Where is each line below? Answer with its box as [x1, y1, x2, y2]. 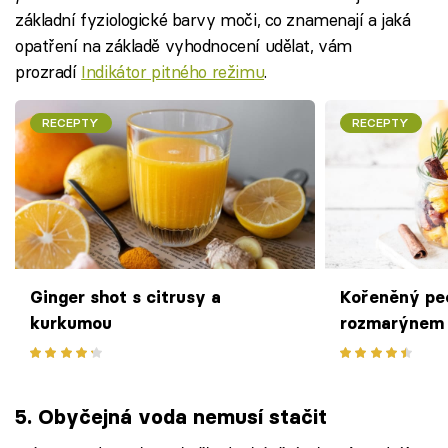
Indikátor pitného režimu [81, 60, 265, 82]
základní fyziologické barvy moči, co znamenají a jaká [15, 8, 411, 30]
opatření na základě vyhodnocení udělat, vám [15, 34, 352, 56]
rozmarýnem [340, 312, 444, 333]
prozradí [15, 60, 82, 82]
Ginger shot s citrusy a [30, 286, 221, 307]
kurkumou [30, 312, 112, 333]
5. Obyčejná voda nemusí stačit [15, 404, 327, 429]
